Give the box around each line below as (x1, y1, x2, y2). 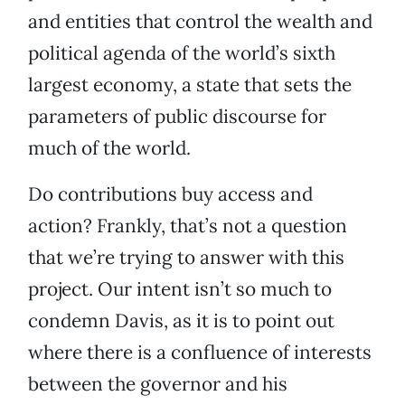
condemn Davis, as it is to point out (28, 308, 334, 334)
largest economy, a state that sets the (28, 72, 352, 98)
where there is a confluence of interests (28, 340, 372, 365)
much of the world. (28, 136, 191, 161)
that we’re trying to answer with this (28, 245, 344, 270)
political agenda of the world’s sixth (28, 41, 335, 66)
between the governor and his (28, 372, 287, 397)
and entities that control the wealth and (28, 9, 372, 34)
